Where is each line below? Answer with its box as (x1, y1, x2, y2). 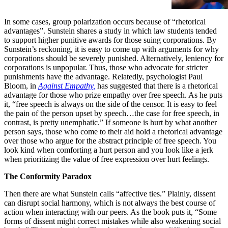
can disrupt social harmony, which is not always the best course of (4, 198, 215, 207)
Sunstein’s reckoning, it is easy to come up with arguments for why (4, 44, 219, 53)
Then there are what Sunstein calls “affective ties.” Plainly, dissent (4, 189, 215, 198)
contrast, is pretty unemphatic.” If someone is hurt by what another (4, 118, 217, 127)
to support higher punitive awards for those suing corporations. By (4, 35, 216, 44)
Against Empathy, (38, 81, 95, 90)
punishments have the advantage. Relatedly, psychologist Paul (4, 72, 203, 81)
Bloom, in (4, 81, 38, 90)
